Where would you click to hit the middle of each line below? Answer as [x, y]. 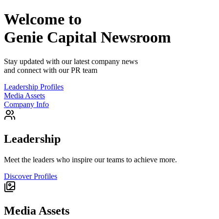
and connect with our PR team [51, 70]
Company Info [26, 104]
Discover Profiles [31, 176]
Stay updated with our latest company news [71, 61]
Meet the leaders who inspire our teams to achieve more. [90, 159]
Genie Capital [50, 37]
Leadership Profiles [34, 87]
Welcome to [43, 19]
